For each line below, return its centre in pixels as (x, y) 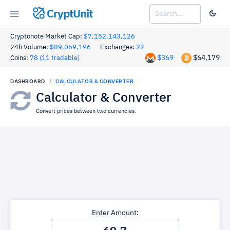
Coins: (20, 58)
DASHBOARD (28, 81)
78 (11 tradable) (55, 58)
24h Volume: (30, 47)
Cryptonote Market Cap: (47, 37)
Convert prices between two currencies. (86, 111)
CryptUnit (68, 14)
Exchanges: (118, 47)
